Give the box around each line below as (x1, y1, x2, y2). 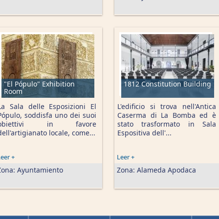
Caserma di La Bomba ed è (117, 110, 216, 120)
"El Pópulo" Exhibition (4, 79, 75, 88)
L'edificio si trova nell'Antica (117, 102, 216, 111)
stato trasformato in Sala (117, 119, 216, 129)
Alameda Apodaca (137, 165, 196, 175)
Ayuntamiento (17, 165, 63, 175)
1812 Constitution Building (124, 79, 211, 88)
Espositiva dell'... (117, 128, 172, 137)
